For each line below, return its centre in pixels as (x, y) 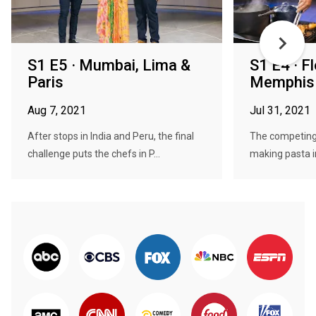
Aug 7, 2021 (57, 110)
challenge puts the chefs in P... (94, 154)
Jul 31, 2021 (280, 110)
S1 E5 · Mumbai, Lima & (109, 65)
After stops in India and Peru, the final (111, 136)
